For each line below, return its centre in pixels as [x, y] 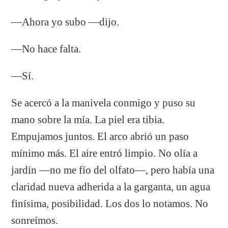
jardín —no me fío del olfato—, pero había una [113, 170]
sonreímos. [35, 220]
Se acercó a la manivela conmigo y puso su [104, 103]
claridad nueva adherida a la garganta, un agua [111, 187]
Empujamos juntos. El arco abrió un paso [100, 136]
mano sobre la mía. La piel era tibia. [88, 119]
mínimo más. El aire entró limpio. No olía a [105, 153]
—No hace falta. [46, 49]
